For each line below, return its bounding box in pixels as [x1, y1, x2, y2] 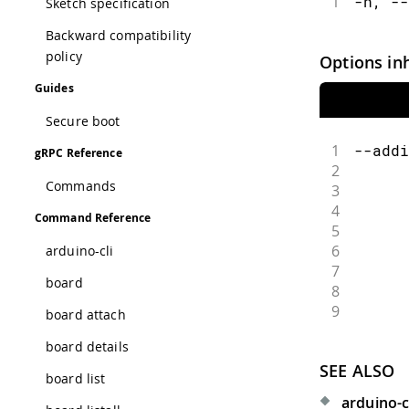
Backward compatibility [46, 26, 192, 44]
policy [46, 47, 82, 65]
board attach [46, 306, 126, 323]
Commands [46, 177, 117, 194]
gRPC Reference [35, 145, 122, 161]
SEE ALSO [320, 360, 395, 383]
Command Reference [35, 210, 152, 225]
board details [46, 338, 129, 355]
